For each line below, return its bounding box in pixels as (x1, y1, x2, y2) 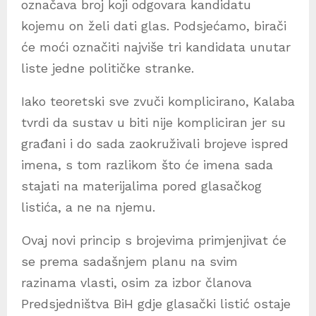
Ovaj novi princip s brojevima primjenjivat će (21, 233, 286, 248)
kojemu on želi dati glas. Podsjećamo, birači (21, 18, 286, 34)
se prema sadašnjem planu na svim (21, 254, 238, 269)
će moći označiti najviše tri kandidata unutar (21, 39, 291, 55)
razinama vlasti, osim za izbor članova (21, 275, 252, 291)
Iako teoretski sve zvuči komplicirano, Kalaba (21, 94, 295, 109)
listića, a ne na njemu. (21, 200, 155, 215)
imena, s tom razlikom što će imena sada (21, 157, 273, 173)
